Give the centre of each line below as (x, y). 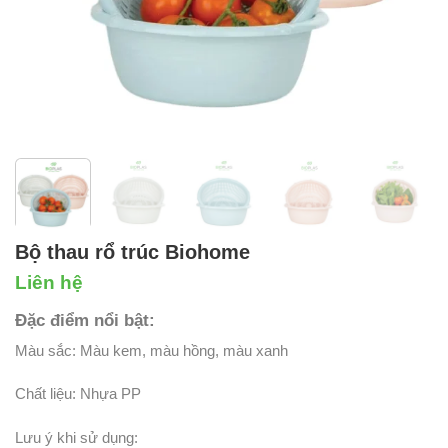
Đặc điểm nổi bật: (85, 320)
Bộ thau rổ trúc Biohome (132, 251)
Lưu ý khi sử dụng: (76, 437)
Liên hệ (49, 282)
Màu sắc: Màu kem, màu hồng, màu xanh (151, 350)
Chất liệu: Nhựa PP (78, 394)
